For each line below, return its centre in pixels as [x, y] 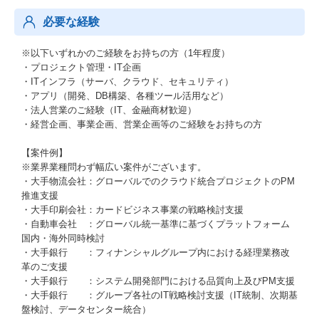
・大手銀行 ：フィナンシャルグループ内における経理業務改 [156, 252]
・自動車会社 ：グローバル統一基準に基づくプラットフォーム [156, 224]
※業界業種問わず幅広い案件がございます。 [114, 167]
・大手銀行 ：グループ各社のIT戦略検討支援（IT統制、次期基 [159, 295]
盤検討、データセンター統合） [86, 309]
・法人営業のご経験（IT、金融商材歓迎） [109, 110]
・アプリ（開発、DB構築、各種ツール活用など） [125, 96]
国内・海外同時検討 [63, 238]
